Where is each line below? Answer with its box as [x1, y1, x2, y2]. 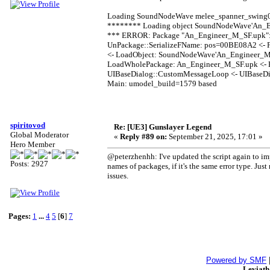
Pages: [8, 212, 31, 221]
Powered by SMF [206, 256, 266, 265]
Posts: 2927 [10, 159, 48, 168]
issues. [107, 171, 128, 180]
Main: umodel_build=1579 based [107, 79, 217, 88]
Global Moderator [10, 130, 69, 139]
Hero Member [10, 140, 55, 149]
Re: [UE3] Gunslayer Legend [114, 122, 212, 131]
